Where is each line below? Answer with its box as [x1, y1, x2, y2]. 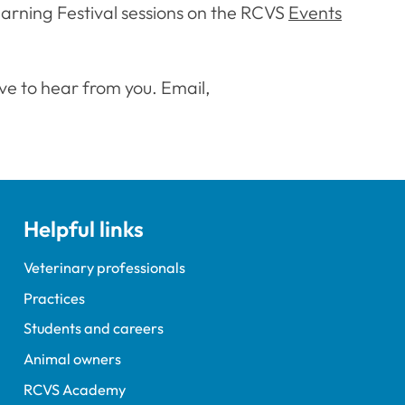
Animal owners [23, 350, 121, 369]
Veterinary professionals [23, 258, 185, 277]
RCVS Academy [23, 381, 126, 400]
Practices [23, 288, 85, 307]
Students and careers [23, 319, 164, 338]
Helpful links [23, 214, 144, 242]
